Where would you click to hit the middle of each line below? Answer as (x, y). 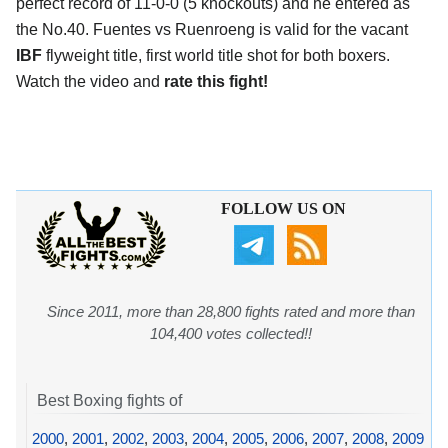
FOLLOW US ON (283, 209)
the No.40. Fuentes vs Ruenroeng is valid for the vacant (212, 30)
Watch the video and (90, 82)
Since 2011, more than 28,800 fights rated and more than (231, 312)
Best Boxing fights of (109, 401)
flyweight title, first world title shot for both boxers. (216, 56)
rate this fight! (216, 82)
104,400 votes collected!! (231, 334)
